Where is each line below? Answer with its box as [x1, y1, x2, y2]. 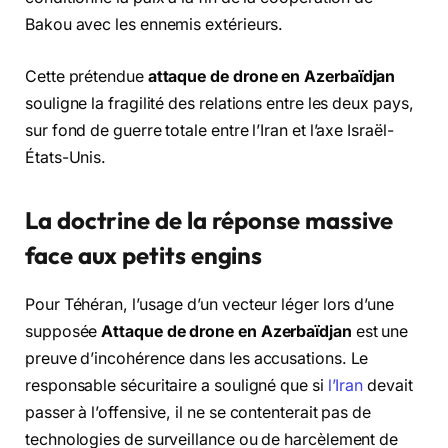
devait [363, 375, 413, 395]
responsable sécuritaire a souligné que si [25, 375, 328, 395]
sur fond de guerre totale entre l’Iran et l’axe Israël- [25, 120, 394, 140]
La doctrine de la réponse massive [25, 204, 394, 235]
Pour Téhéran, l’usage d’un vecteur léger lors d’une [25, 294, 394, 314]
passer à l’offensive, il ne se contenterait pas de [25, 402, 372, 422]
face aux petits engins [25, 239, 263, 270]
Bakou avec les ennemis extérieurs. [25, 15, 284, 34]
